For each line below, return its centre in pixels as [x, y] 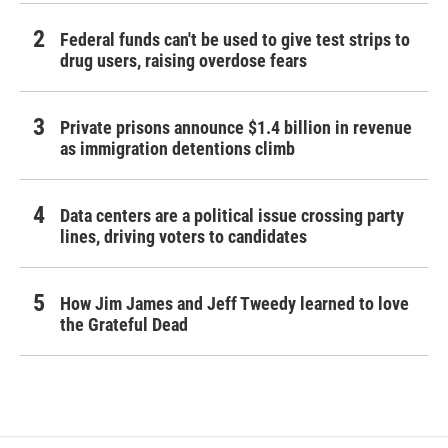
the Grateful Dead [124, 325]
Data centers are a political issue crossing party [232, 216]
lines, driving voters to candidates [183, 237]
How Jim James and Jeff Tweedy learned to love [234, 304]
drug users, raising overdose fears [183, 61]
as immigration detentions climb [177, 149]
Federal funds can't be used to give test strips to [235, 40]
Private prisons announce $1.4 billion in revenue [236, 128]
